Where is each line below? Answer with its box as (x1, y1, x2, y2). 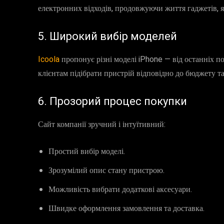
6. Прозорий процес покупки (38, 95, 187, 107)
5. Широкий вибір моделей (38, 30, 177, 42)
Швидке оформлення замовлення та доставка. (48, 202, 204, 214)
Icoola (38, 53, 61, 65)
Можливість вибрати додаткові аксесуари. (48, 183, 192, 195)
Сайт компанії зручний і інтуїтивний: (38, 118, 165, 130)
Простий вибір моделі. (48, 145, 125, 157)
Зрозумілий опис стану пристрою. (48, 164, 164, 176)
